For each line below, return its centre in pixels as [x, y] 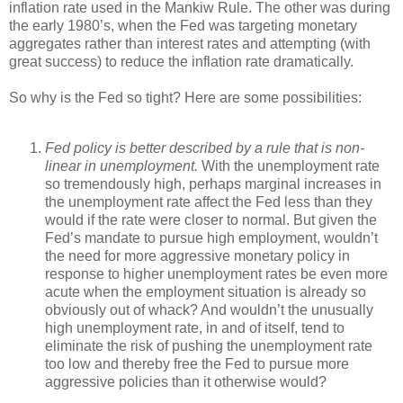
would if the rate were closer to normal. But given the [211, 219]
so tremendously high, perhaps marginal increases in [213, 184]
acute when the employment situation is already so [206, 291]
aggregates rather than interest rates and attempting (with [190, 43]
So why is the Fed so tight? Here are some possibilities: [185, 97]
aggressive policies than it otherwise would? [186, 381]
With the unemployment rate [289, 166]
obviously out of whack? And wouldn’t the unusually [209, 309]
